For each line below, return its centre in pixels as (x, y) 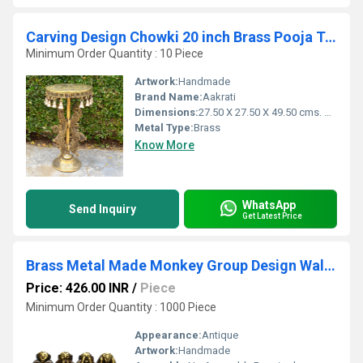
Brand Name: (169, 97)
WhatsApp (269, 205)
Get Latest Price (272, 216)
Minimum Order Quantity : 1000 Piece (121, 307)
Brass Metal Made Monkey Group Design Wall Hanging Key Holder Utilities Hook (330, 265)
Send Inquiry (102, 209)
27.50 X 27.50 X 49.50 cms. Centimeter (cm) (261, 112)
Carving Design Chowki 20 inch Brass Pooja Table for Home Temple (331, 37)
